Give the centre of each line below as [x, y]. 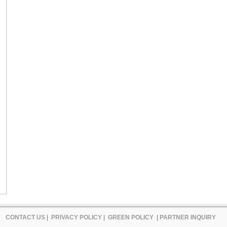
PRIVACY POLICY [76, 217]
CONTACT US [25, 217]
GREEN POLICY [130, 217]
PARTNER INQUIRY [187, 217]
